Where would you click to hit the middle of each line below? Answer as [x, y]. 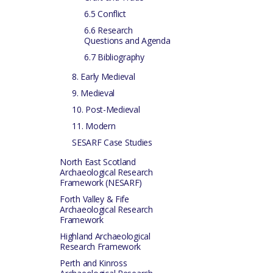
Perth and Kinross [94, 263]
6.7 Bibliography [114, 57]
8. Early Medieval [104, 76]
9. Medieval [94, 93]
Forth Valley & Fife [94, 199]
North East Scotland [98, 162]
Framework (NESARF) [101, 183]
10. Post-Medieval [106, 109]
